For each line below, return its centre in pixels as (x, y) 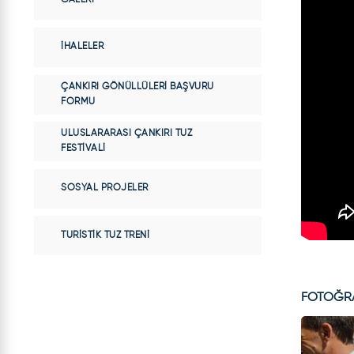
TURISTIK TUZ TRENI (105, 235)
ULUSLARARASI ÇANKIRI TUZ (126, 134)
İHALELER (82, 47)
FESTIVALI (83, 149)
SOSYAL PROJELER (105, 188)
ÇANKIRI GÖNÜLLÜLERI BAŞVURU (137, 87)
